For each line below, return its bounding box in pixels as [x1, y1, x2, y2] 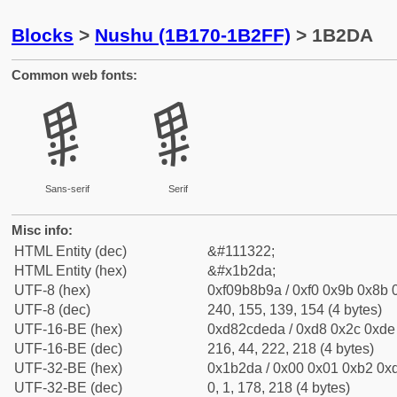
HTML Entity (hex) [14, 263, 127, 278]
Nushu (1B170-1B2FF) [95, 25, 291, 45]
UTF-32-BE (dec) [14, 380, 122, 395]
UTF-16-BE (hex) [14, 322, 122, 337]
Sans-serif [44, 183, 90, 194]
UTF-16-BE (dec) [14, 341, 122, 356]
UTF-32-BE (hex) [14, 361, 122, 376]
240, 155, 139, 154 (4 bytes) [207, 302, 382, 317]
